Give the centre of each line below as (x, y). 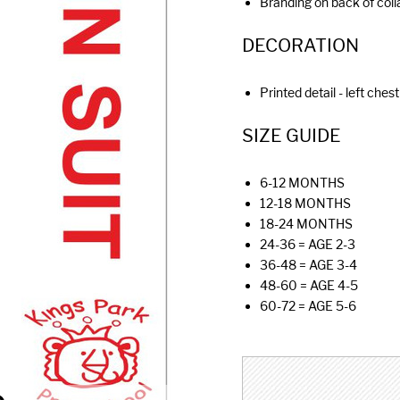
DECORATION (300, 46)
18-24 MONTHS (306, 224)
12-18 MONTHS (305, 203)
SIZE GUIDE (292, 136)
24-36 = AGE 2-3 (308, 244)
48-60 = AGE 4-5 (309, 285)
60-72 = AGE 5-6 (308, 306)
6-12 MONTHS (302, 183)
